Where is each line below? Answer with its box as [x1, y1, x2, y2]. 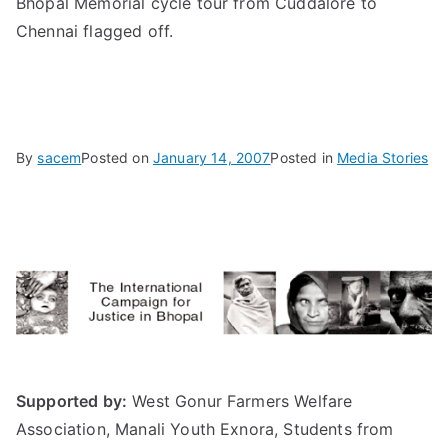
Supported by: [16, 391, 128, 412]
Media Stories [337, 149, 429, 167]
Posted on [81, 149, 153, 167]
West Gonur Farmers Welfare [127, 391, 353, 412]
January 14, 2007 [152, 149, 271, 167]
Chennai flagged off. [16, 21, 174, 42]
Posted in [270, 149, 338, 167]
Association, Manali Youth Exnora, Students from [16, 419, 394, 440]
